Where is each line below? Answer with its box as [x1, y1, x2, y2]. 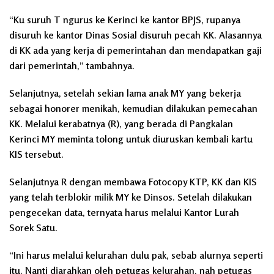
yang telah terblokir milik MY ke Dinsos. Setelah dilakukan [9, 190, 252, 203]
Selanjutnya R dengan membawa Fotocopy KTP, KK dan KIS [9, 175, 257, 188]
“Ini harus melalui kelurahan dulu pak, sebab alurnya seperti [9, 248, 263, 261]
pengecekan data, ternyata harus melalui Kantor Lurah [9, 206, 239, 218]
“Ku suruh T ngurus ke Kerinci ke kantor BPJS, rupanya [9, 13, 240, 26]
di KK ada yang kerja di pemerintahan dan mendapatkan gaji [9, 43, 262, 56]
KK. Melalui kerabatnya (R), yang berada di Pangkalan [9, 117, 233, 130]
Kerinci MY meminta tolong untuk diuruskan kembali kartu [9, 132, 253, 145]
